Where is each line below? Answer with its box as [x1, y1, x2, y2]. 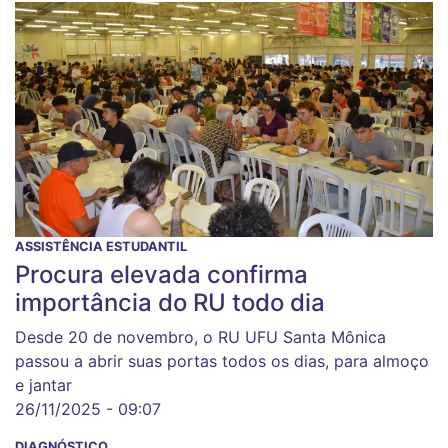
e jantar [15, 375, 72, 396]
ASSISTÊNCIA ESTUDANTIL [15, 239, 187, 255]
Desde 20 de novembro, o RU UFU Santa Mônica [15, 327, 386, 348]
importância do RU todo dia [15, 288, 325, 318]
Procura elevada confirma [15, 260, 308, 290]
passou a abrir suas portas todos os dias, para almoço [15, 351, 429, 372]
